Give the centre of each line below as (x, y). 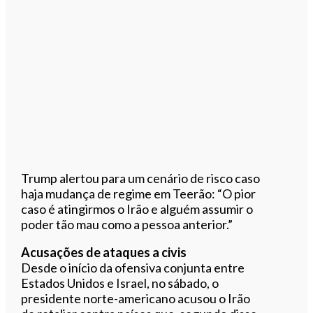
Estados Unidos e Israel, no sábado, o (120, 283)
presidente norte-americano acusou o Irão (136, 298)
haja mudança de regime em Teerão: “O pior (139, 193)
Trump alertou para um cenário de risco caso (141, 178)
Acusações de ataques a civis (104, 252)
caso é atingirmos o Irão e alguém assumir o (137, 209)
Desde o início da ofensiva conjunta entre (133, 267)
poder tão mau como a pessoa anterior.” (127, 224)
